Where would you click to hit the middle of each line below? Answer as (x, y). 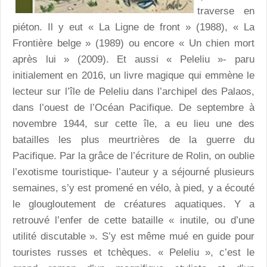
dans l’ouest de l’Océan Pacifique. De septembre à (133, 108)
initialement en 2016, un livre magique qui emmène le (133, 76)
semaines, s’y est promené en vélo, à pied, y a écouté (133, 188)
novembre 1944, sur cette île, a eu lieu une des (133, 124)
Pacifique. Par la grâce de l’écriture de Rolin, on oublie (133, 156)
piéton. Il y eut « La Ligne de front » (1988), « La (133, 27)
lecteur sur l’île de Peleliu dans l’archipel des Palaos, (133, 92)
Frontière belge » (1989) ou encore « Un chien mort (133, 44)
